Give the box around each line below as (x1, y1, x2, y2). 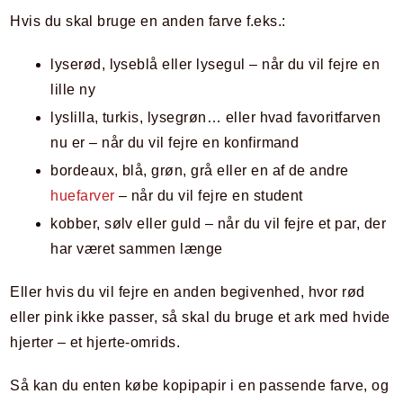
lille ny (50, 82, 96, 98)
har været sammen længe (50, 241, 223, 257)
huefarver (50, 188, 115, 204)
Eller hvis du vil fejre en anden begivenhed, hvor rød (10, 284, 365, 300)
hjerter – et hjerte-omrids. (10, 335, 181, 351)
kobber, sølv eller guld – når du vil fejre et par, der (50, 216, 387, 232)
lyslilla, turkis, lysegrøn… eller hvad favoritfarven (50, 110, 381, 126)
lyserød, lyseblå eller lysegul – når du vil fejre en (50, 57, 381, 73)
